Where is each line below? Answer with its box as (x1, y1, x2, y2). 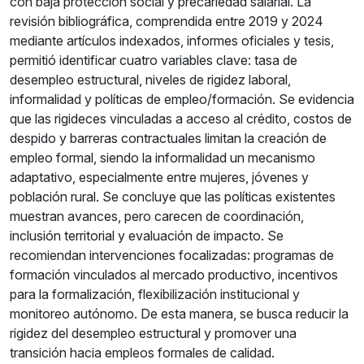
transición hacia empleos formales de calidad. (10, 344, 275, 362)
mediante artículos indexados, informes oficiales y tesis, (10, 32, 334, 50)
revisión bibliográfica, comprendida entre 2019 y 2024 (10, 13, 323, 30)
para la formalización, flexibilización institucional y (10, 286, 300, 303)
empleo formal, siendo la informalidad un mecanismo (10, 149, 315, 167)
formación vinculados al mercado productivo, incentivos (10, 266, 338, 284)
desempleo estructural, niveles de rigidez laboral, (10, 71, 291, 89)
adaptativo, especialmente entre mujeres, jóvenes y (10, 169, 309, 186)
